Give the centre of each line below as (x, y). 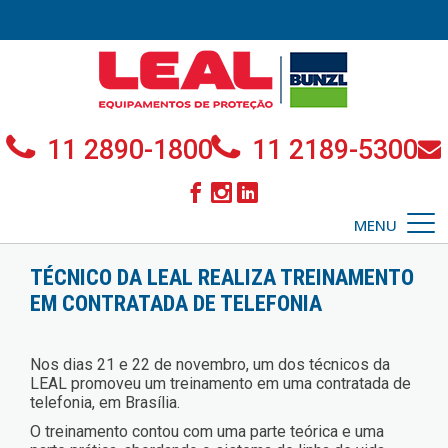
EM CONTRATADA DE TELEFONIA (176, 303)
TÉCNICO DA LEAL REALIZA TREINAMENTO (222, 277)
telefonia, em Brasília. (105, 402)
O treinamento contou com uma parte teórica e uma (207, 431)
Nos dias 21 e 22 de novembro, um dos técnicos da (210, 364)
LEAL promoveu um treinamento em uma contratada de (220, 383)
